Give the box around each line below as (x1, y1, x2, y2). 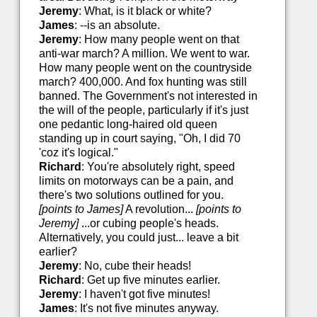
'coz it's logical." (38, 146, 118, 159)
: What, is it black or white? (78, 5, 212, 18)
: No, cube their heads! (78, 260, 191, 272)
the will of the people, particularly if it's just (38, 104, 248, 117)
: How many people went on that (78, 33, 239, 46)
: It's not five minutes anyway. (74, 302, 219, 315)
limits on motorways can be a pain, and (38, 175, 234, 188)
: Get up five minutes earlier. (81, 274, 220, 287)
